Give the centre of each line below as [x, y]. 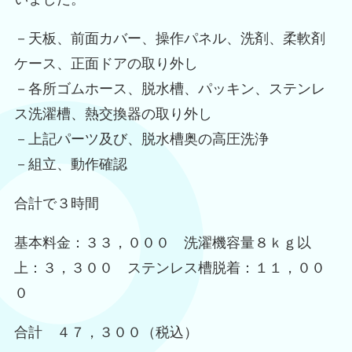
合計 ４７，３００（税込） [106, 332]
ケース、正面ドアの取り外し [106, 64]
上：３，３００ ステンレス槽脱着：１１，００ [169, 268]
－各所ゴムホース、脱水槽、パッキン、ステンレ [169, 89]
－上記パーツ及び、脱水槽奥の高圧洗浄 [141, 139]
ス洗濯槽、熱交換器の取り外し [113, 114]
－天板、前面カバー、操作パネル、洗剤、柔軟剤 [169, 39]
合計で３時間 [56, 203]
